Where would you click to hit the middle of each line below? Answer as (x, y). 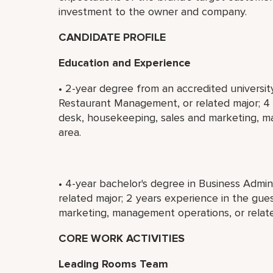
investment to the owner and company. (153, 12)
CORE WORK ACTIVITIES (122, 238)
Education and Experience (125, 63)
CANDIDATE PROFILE (112, 37)
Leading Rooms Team (113, 264)
